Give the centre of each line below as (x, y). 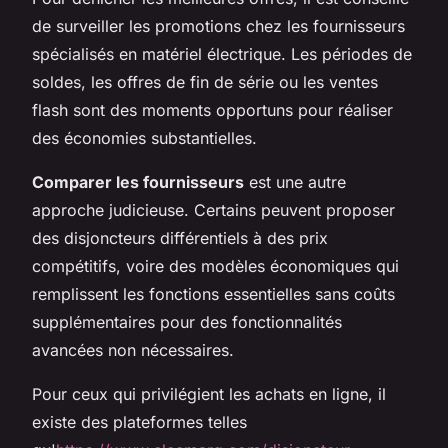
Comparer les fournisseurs (138, 181)
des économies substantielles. (144, 137)
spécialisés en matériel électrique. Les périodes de (222, 53)
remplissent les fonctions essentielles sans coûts (213, 293)
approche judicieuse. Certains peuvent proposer (213, 209)
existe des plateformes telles (139, 421)
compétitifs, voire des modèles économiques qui (215, 265)
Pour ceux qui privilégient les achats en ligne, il (209, 393)
